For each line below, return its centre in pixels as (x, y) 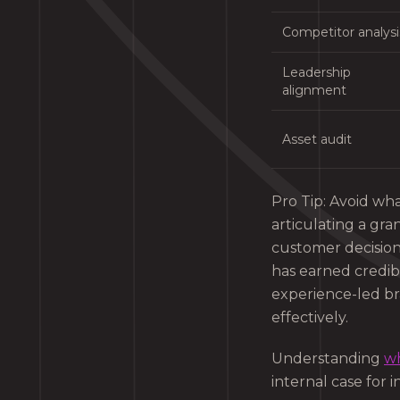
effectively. (310, 317)
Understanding (328, 358)
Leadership (317, 72)
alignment (314, 90)
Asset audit (317, 139)
